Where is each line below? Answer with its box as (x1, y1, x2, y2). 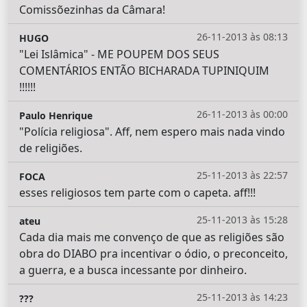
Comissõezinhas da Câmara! (19, 1, 165, 17)
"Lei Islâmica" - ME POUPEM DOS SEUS (19, 46, 219, 62)
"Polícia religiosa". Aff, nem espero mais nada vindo (19, 123, 285, 139)
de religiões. (19, 140, 82, 156)
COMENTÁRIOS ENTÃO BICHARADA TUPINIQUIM (19, 62, 269, 78)
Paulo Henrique (19, 108, 93, 122)
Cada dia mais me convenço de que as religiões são (19, 229, 284, 245)
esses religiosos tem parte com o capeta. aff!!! (19, 184, 256, 200)
